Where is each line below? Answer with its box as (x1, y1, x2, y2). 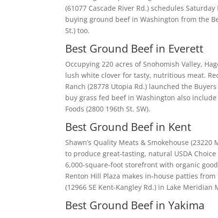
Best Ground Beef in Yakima (65, 198, 205, 212)
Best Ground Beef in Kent (65, 119, 192, 134)
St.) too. (65, 26, 90, 35)
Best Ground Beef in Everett (65, 41, 204, 55)
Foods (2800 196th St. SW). (65, 104, 151, 113)
